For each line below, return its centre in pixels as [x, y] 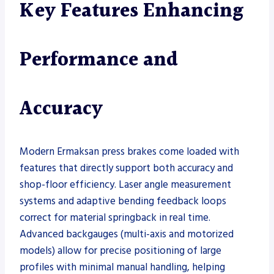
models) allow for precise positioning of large [120, 250]
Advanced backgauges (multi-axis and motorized [127, 234]
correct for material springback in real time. [115, 217]
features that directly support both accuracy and [126, 168]
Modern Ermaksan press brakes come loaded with [129, 151]
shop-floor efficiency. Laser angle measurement [125, 184]
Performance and [99, 60]
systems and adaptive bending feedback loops [123, 201]
